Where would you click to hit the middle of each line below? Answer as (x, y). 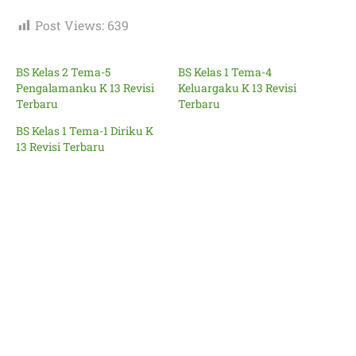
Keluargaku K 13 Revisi (237, 88)
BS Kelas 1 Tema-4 (225, 72)
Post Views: (70, 25)
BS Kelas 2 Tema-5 (63, 72)
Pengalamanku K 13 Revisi (85, 88)
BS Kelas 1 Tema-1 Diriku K (85, 131)
